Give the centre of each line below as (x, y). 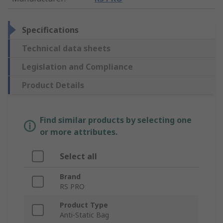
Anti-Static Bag (84, 215)
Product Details (53, 85)
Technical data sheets (66, 48)
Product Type (84, 205)
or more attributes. (79, 132)
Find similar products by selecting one (116, 120)
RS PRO (72, 186)
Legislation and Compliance (77, 66)
